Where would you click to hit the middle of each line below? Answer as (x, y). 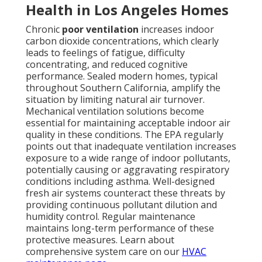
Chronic (44, 30)
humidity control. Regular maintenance (111, 217)
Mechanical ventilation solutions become (115, 111)
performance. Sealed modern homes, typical (122, 76)
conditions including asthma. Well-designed (120, 182)
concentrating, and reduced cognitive (107, 65)
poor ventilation (100, 30)
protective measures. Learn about (100, 240)
